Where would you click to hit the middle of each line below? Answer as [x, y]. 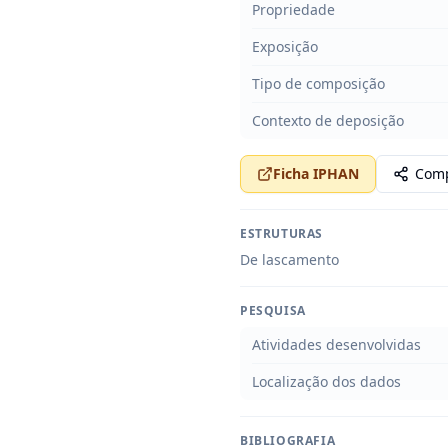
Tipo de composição [318, 83]
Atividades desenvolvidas [336, 344]
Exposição [285, 46]
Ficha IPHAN [316, 173]
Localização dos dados [326, 381]
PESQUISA [273, 310]
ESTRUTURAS [281, 233]
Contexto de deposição [328, 120]
